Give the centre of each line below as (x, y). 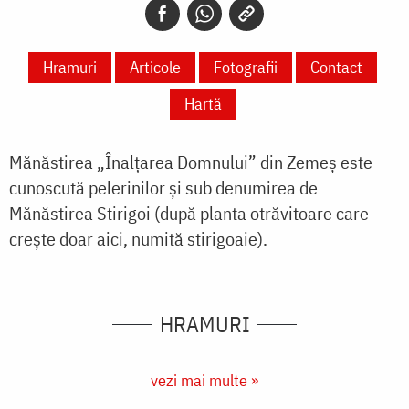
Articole (155, 68)
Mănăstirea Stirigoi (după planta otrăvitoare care (189, 214)
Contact (336, 68)
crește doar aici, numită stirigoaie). (138, 239)
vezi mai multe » (204, 381)
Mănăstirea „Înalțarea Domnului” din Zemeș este (191, 163)
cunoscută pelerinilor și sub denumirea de (163, 188)
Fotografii (246, 68)
